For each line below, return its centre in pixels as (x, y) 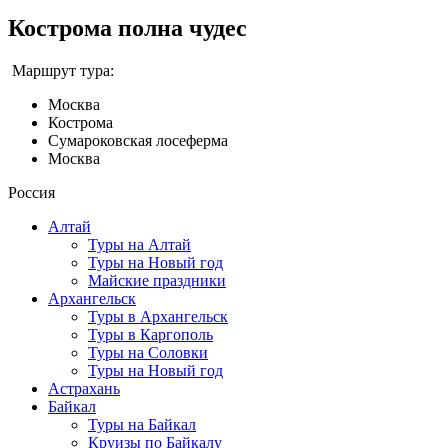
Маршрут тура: (61, 70)
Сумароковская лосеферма (138, 140)
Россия (31, 192)
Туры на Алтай (139, 244)
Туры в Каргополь (150, 334)
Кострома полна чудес (127, 27)
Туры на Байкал (142, 424)
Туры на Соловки (148, 352)
